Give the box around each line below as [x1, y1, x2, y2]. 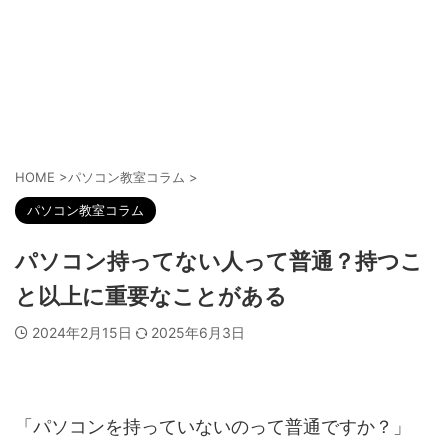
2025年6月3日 [151, 324, 245, 341]
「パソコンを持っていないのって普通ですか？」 [15, 416, 411, 437]
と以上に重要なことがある [15, 283, 287, 309]
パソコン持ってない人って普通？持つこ [15, 248, 423, 274]
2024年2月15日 [32, 324, 136, 341]
